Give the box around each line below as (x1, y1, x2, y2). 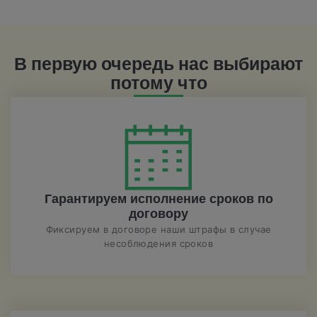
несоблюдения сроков (103, 237, 214, 249)
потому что (110, 70, 207, 99)
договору (129, 204, 188, 225)
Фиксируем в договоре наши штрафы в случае (45, 223, 272, 235)
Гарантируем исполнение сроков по (44, 189, 273, 210)
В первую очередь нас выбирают (14, 51, 303, 80)
